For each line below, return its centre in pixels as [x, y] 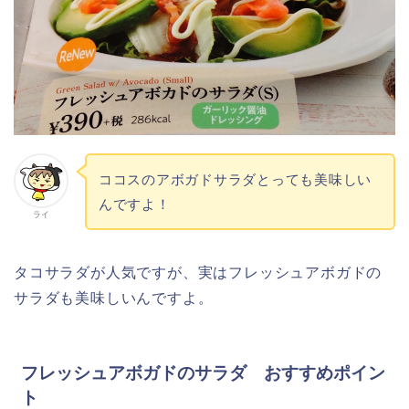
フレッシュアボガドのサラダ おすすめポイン [203, 372]
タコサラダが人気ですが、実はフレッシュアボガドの [198, 272]
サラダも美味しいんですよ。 [114, 298]
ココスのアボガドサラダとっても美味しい [235, 179]
